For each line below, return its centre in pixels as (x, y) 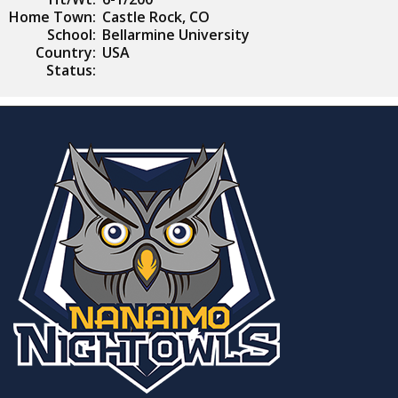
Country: (66, 52)
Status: (71, 70)
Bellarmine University (176, 35)
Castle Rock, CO (156, 17)
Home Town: (52, 17)
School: (72, 35)
